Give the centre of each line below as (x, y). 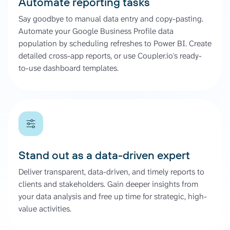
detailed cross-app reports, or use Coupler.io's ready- (110, 56)
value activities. (45, 209)
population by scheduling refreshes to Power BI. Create (115, 43)
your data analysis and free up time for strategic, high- (113, 196)
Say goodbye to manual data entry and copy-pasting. (111, 19)
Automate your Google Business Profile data (96, 31)
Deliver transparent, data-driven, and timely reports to (111, 172)
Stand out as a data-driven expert (104, 155)
